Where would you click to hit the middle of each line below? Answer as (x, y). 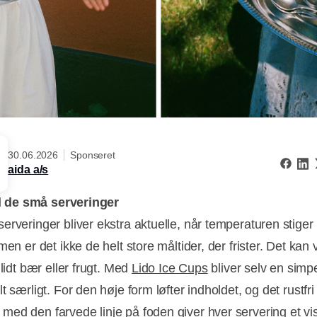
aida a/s (28, 169)
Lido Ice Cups (170, 269)
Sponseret (93, 155)
